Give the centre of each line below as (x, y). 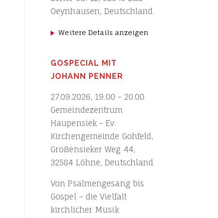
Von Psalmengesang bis (98, 183)
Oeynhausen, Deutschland (102, 11)
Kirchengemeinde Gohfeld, (102, 136)
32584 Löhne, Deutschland (102, 163)
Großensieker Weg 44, (93, 149)
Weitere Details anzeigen (103, 32)
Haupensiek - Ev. (83, 123)
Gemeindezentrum (87, 110)
